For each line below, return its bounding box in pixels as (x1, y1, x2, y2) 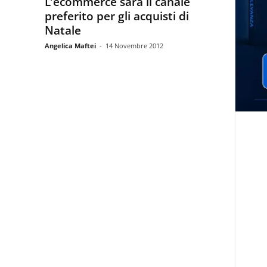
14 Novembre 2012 (105, 41, 163, 50)
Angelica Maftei (44, 41, 96, 50)
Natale (44, 23, 81, 38)
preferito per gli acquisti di (44, 8, 189, 24)
